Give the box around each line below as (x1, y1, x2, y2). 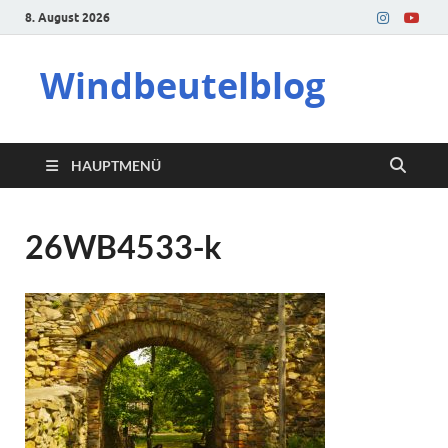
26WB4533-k (25, 227, 222, 266)
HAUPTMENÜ (71, 157, 161, 174)
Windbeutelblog (40, 61, 325, 110)
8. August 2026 (25, 9, 110, 25)
